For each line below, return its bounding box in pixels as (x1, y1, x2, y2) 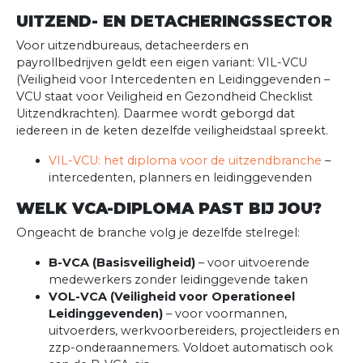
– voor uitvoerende (195, 255, 310, 271)
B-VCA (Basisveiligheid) (49, 255, 195, 271)
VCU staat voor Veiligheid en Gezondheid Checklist (16, 89, 313, 105)
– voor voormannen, (163, 306, 287, 322)
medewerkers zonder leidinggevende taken (49, 272, 308, 288)
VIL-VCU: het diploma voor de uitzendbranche (49, 153, 322, 169)
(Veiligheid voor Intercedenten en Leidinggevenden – (16, 72, 330, 88)
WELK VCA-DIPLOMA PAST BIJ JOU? (16, 199, 322, 219)
